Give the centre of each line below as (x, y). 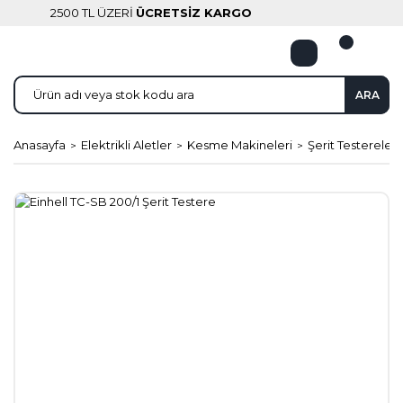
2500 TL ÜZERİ (93, 13)
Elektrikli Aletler (126, 145)
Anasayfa (40, 145)
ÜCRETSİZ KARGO (194, 13)
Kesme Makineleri (240, 145)
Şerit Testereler (352, 145)
